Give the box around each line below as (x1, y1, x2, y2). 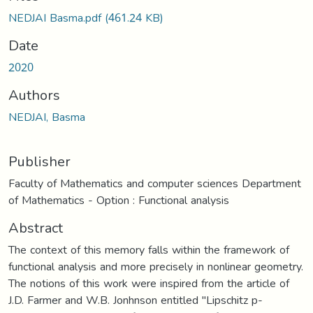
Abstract (8, 214, 63, 241)
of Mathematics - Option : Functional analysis (8, 189, 229, 211)
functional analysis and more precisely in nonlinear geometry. (8, 255, 303, 277)
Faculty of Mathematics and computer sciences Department (8, 172, 301, 194)
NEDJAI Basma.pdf (8, 6, 105, 29)
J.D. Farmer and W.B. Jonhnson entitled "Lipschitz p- (8, 289, 263, 311)
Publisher (8, 147, 71, 175)
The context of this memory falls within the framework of (8, 238, 289, 261)
